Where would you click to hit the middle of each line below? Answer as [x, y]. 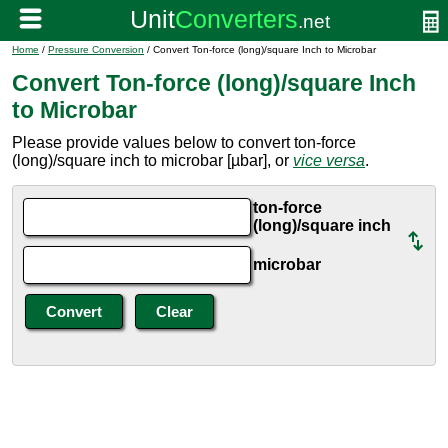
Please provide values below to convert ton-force [184, 142]
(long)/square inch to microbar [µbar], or [152, 160]
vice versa [329, 160]
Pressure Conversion [96, 49]
